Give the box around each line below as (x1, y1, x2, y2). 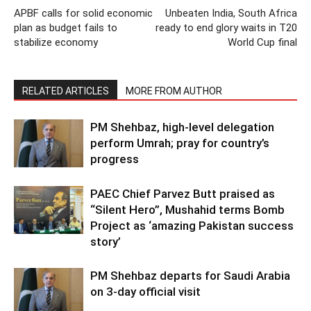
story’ (90, 234, 121, 249)
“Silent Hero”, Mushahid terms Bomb (90, 202, 285, 217)
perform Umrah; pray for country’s (90, 135, 269, 150)
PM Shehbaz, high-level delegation (90, 119, 274, 134)
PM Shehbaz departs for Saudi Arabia (90, 268, 290, 283)
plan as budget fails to (14, 21, 117, 34)
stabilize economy (14, 35, 98, 49)
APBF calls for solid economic (14, 6, 153, 19)
